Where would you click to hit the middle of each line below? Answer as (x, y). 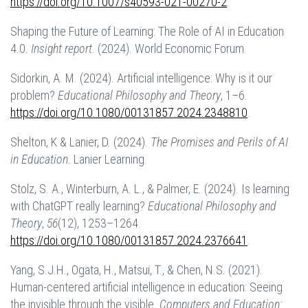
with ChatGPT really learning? (79, 206)
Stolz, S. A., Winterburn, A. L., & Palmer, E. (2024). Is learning (150, 189)
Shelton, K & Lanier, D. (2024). (80, 142)
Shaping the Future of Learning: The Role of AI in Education (147, 32)
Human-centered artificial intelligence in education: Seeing (146, 287)
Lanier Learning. (110, 159)
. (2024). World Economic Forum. (169, 49)
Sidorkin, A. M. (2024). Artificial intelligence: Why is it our (141, 78)
